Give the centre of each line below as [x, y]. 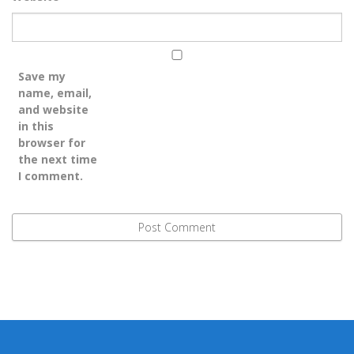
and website [53, 109]
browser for [52, 142]
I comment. [51, 175]
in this [36, 126]
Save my [42, 76]
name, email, [55, 92]
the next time [58, 159]
